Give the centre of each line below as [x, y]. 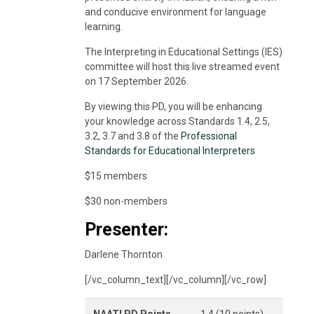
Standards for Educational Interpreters [170, 150]
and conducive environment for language [175, 12]
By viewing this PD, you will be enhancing [173, 106]
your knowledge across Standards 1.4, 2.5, [177, 121]
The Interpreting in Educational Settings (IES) [183, 52]
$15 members [116, 176]
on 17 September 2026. [136, 81]
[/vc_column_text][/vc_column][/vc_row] [175, 279]
